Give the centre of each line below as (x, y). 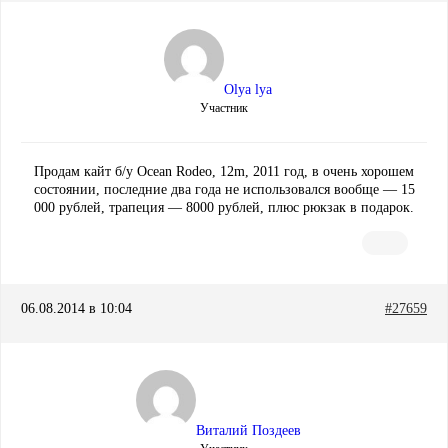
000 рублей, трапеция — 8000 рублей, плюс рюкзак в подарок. (224, 208)
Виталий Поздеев (248, 431)
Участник (224, 108)
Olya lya (248, 90)
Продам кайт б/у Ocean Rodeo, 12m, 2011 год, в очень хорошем (224, 172)
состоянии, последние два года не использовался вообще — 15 (224, 190)
